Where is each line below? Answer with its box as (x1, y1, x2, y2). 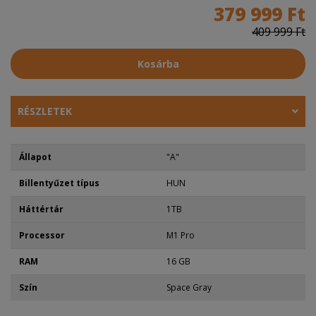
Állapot (19, 150, 51, 163)
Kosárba (137, 56, 179, 71)
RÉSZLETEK (18, 104, 72, 118)
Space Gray (166, 281, 212, 293)
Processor (19, 229, 65, 241)
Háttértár (19, 202, 63, 215)
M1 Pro (166, 229, 195, 241)
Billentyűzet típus (19, 176, 99, 189)
